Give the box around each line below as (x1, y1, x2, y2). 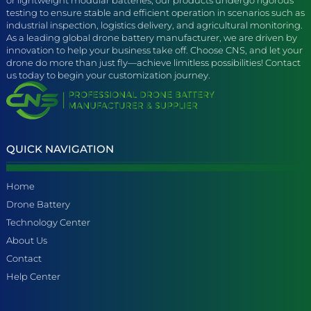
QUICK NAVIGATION (6, 142, 114, 155)
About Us (6, 234, 47, 246)
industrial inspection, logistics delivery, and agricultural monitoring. (6, 19, 303, 31)
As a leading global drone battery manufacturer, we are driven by (6, 31, 297, 43)
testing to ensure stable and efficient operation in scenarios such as (6, 6, 305, 18)
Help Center (6, 270, 60, 282)
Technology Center (6, 216, 90, 228)
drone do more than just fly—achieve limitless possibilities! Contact (6, 56, 301, 68)
